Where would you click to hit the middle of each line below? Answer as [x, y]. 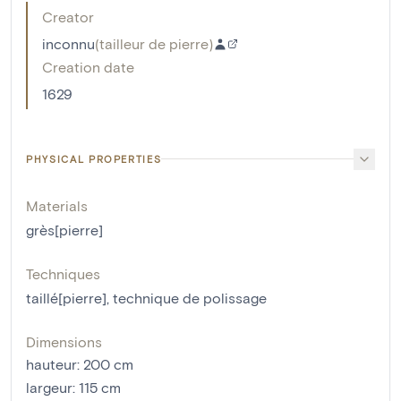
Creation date [88, 66]
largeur [49, 387]
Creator [68, 16]
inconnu [68, 43]
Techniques [63, 273]
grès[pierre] [64, 229]
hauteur [51, 363]
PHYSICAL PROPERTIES [94, 158]
